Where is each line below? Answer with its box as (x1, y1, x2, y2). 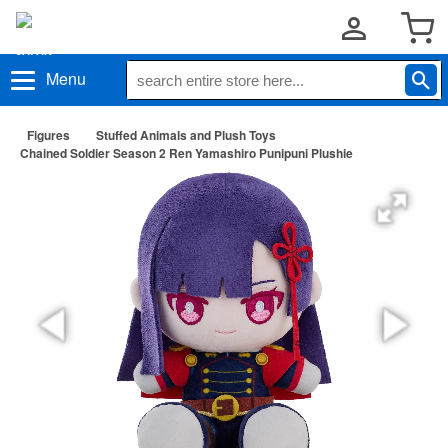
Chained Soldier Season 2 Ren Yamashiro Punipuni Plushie (20, 144, 353, 162)
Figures (27, 126, 70, 144)
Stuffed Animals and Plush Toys (96, 126, 276, 144)
